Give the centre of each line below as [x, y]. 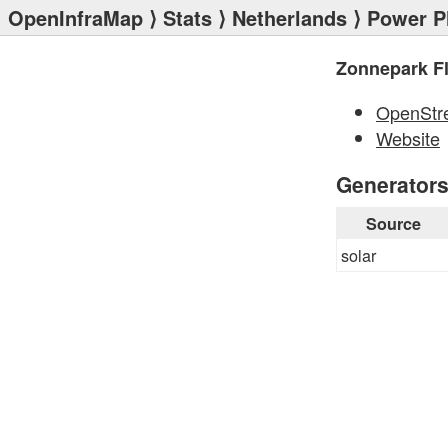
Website [408, 138]
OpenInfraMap [75, 17]
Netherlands [289, 17]
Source [393, 223]
